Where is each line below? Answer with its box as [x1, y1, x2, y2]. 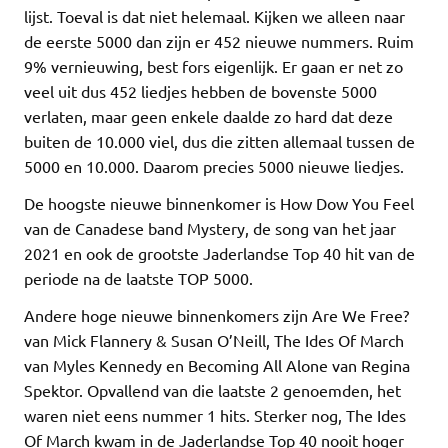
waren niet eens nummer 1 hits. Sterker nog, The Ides [24, 404, 406, 425]
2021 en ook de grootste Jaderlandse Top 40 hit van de [24, 242, 415, 263]
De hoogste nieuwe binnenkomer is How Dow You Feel [24, 192, 414, 213]
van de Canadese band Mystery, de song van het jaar [24, 217, 396, 238]
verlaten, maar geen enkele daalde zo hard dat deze [24, 105, 393, 126]
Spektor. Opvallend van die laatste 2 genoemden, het [24, 379, 401, 400]
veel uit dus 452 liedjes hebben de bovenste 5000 [24, 80, 377, 101]
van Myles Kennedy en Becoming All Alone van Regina [24, 354, 410, 375]
